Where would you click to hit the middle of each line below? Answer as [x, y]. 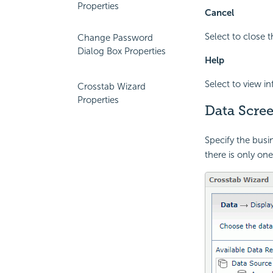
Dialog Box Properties [122, 51]
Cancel [219, 13]
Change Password [115, 38]
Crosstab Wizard [112, 87]
